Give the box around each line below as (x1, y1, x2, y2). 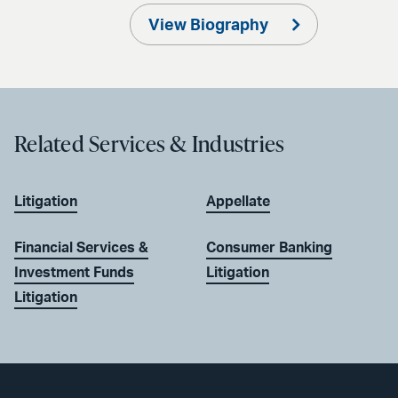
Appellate (206, 194, 270, 209)
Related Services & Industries (14, 127, 285, 159)
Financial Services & (14, 240, 148, 255)
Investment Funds (14, 265, 134, 280)
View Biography (148, 17, 273, 34)
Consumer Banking (206, 240, 332, 255)
